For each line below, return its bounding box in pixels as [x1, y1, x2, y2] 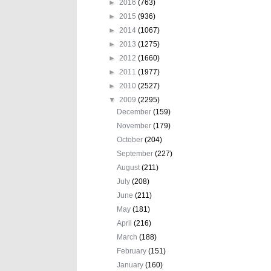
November [117, 121, 154, 130]
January [117, 260, 146, 269]
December [117, 107, 154, 116]
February [117, 246, 149, 255]
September [117, 149, 155, 158]
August [117, 163, 142, 172]
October [117, 135, 145, 144]
